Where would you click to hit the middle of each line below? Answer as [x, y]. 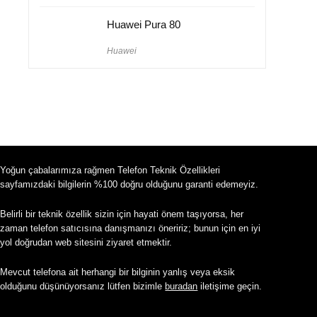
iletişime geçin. [230, 286]
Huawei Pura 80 [144, 24]
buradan [181, 286]
